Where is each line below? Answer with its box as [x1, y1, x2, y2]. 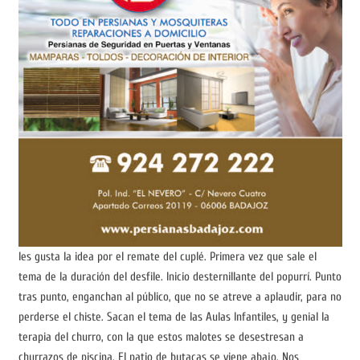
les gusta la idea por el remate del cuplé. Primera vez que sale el [18, 250, 317, 264]
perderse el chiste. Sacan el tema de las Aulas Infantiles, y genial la [18, 310, 329, 325]
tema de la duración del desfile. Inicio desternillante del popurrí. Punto [18, 270, 342, 284]
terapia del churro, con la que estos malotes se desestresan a [18, 330, 304, 345]
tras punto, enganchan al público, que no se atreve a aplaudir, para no [18, 290, 342, 305]
